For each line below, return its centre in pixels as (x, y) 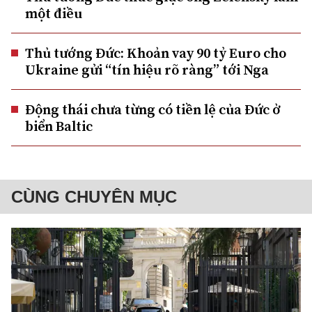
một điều (54, 13)
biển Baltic (59, 126)
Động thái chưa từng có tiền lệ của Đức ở (153, 109)
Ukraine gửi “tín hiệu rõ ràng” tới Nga (147, 69)
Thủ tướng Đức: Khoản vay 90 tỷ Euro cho (156, 53)
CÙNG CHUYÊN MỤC (94, 196)
